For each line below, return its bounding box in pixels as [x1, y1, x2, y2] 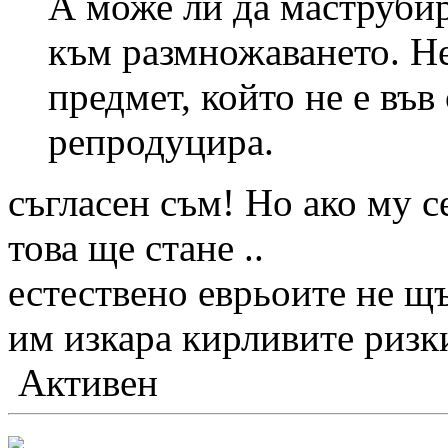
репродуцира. [48, 119, 274, 163]
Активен [8, 360, 158, 404]
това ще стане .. [8, 225, 264, 269]
